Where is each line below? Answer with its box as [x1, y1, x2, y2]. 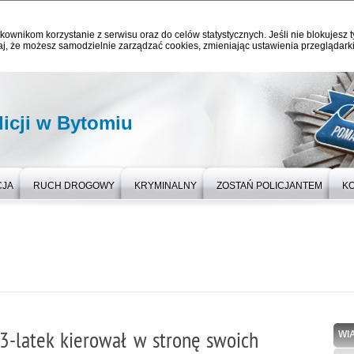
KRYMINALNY [134, 180, 197, 191]
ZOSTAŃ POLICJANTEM [217, 180, 322, 191]
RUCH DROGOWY [33, 180, 115, 191]
